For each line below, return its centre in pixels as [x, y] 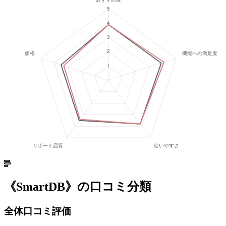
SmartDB [41, 187]
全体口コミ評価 [38, 211]
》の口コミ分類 [108, 187]
